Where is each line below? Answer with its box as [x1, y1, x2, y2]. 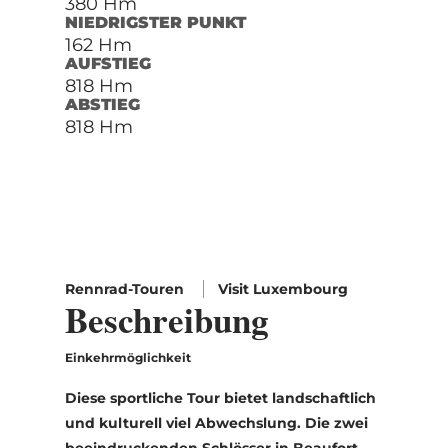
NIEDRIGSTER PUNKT [64, 12, 246, 32]
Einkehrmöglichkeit [64, 349, 191, 365]
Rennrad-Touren [64, 279, 188, 298]
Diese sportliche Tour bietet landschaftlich [64, 388, 376, 407]
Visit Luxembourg [217, 279, 348, 298]
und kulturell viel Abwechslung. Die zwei [64, 413, 368, 432]
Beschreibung [64, 293, 269, 345]
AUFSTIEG [64, 53, 151, 73]
